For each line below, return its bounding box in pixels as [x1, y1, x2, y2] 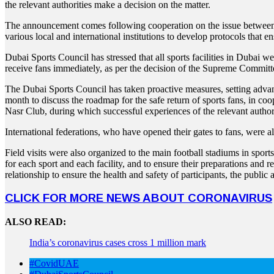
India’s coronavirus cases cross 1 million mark [29, 237, 206, 248]
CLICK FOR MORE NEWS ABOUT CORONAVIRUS [5, 191, 272, 205]
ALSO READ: [5, 217, 66, 228]
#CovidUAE [29, 258, 79, 269]
